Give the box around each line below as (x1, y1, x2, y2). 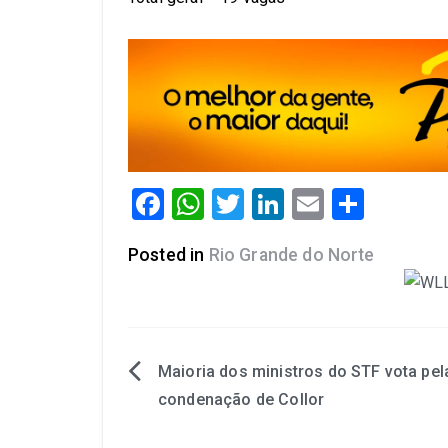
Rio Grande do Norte (208, 244, 375, 265)
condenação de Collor (158, 390, 325, 410)
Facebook (164, 184, 299, 223)
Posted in (128, 244, 209, 265)
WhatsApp (204, 184, 350, 223)
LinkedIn (284, 184, 403, 223)
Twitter (244, 184, 344, 223)
